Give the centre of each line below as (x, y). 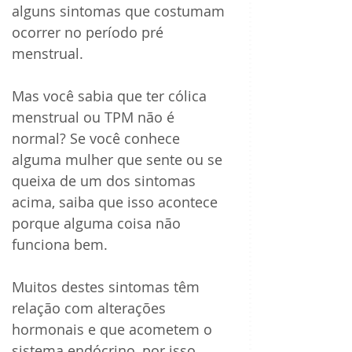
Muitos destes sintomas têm (108, 287)
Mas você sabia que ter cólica (111, 96)
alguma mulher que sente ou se (119, 160)
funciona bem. (60, 245)
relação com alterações (91, 308)
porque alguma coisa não (98, 224)
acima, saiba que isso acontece (117, 202)
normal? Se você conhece (98, 139)
